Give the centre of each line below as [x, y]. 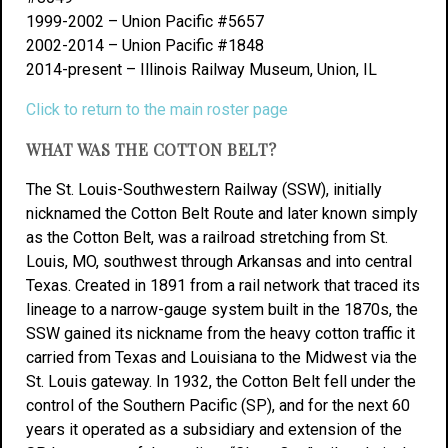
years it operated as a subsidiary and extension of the [214, 429]
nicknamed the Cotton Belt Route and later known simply [222, 213]
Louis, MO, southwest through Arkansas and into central [219, 261]
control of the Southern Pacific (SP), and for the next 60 [218, 405]
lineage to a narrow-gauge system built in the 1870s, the [222, 309]
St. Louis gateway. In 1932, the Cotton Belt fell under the [221, 381]
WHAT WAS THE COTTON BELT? [151, 149]
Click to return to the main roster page [157, 109]
